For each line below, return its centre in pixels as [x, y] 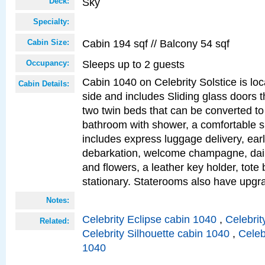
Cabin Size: [48, 42]
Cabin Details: [44, 84]
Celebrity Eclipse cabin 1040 [149, 219]
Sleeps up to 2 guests [133, 64]
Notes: [58, 200]
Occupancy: [48, 63]
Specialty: [51, 22]
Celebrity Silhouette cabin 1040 [156, 233]
